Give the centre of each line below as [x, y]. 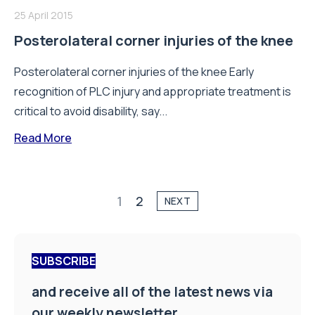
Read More [43, 138]
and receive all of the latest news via [152, 292]
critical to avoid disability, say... [91, 111]
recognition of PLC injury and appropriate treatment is [153, 91]
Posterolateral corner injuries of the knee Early [134, 72]
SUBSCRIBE [64, 261]
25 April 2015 [44, 15]
